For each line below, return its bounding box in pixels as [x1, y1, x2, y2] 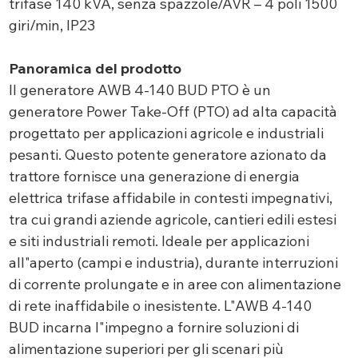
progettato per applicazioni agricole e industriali [8, 124, 324, 143]
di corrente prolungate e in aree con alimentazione [8, 275, 341, 294]
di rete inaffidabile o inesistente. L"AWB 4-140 [8, 296, 312, 316]
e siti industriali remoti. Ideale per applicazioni [8, 232, 309, 251]
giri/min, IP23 [8, 16, 95, 35]
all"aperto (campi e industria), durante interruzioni [8, 253, 338, 272]
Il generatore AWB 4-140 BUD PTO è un [8, 81, 271, 100]
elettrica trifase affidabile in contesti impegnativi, [8, 189, 332, 208]
